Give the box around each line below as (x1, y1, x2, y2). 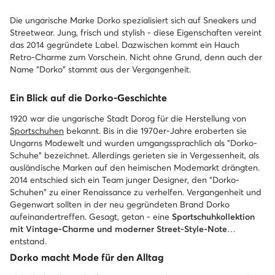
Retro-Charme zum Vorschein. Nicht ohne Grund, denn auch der (10, 52, 262, 63)
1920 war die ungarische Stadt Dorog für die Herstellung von (10, 113, 246, 124)
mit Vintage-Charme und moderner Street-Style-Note (10, 223, 227, 234)
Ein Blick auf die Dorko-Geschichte (10, 91, 167, 104)
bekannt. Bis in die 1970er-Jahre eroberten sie (64, 125, 247, 136)
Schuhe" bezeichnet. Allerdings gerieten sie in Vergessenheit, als (10, 150, 259, 161)
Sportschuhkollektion (172, 211, 255, 222)
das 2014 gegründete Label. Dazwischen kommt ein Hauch (10, 39, 239, 50)
